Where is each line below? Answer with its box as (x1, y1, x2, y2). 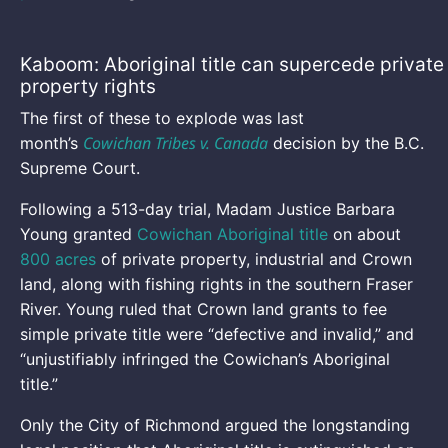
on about (328, 223, 401, 244)
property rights (20, 74, 156, 98)
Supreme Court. (20, 157, 140, 178)
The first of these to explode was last (20, 107, 304, 128)
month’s (20, 132, 83, 153)
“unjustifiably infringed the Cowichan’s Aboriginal (20, 348, 390, 369)
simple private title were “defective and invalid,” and (20, 323, 414, 344)
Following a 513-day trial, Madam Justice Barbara (20, 198, 395, 219)
